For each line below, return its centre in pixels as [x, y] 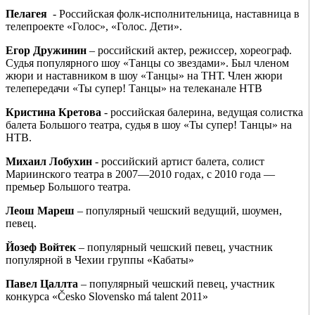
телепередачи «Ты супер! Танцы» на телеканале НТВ [134, 88]
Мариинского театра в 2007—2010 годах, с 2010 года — [140, 174]
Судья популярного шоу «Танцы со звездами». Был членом [147, 63]
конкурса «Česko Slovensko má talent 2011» [107, 296]
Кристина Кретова [53, 112]
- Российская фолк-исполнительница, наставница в [173, 13]
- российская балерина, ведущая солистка [202, 112]
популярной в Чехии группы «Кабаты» [100, 259]
